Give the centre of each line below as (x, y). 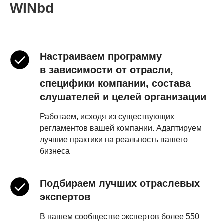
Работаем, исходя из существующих (107, 117)
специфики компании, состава (115, 84)
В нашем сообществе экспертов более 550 (120, 217)
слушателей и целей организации (123, 97)
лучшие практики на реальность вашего (114, 140)
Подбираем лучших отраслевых (120, 184)
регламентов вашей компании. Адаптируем (121, 128)
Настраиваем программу (101, 57)
